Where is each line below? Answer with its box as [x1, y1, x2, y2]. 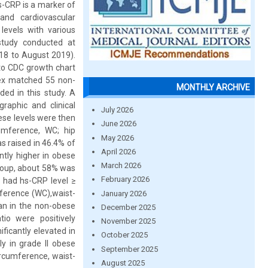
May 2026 [100, 133, 134, 142]
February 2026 [100, 175, 150, 184]
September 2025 [100, 244, 158, 254]
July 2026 [100, 105, 133, 114]
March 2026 [100, 161, 141, 170]
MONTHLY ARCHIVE [176, 83, 250, 92]
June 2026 [100, 119, 136, 129]
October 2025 [100, 230, 148, 240]
